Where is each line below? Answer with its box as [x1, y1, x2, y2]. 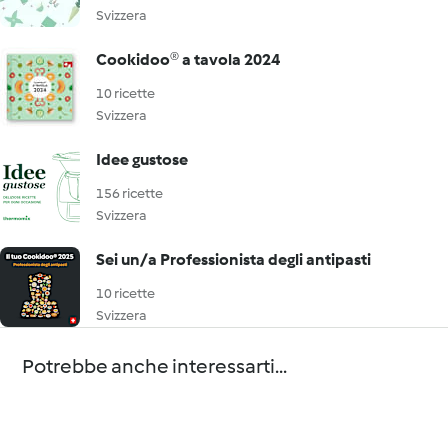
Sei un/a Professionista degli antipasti [96, 250, 371, 269]
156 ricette [96, 185, 163, 202]
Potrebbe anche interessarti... [22, 354, 288, 378]
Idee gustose [96, 150, 188, 169]
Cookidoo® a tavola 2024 [96, 50, 280, 69]
